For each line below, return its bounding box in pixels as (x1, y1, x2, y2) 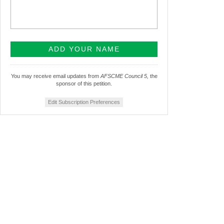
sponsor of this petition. (56, 80, 112, 87)
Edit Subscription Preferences (48, 99, 120, 105)
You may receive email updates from (10, 73, 100, 79)
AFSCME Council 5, (100, 73, 148, 79)
